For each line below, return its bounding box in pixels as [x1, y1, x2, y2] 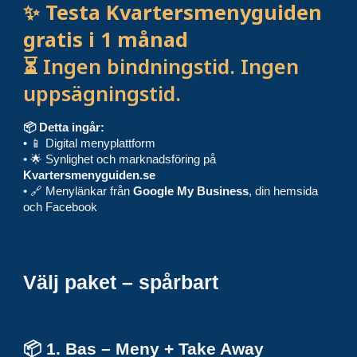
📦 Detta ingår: [23, 121, 105, 134]
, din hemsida [249, 185, 319, 198]
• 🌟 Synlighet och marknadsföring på [23, 153, 217, 166]
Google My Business [133, 185, 249, 198]
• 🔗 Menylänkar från [23, 185, 134, 198]
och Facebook [23, 201, 98, 214]
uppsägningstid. [23, 80, 182, 107]
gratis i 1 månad [23, 25, 189, 53]
